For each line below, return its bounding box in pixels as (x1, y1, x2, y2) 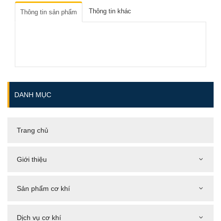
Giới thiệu (17, 155, 47, 163)
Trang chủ (17, 126, 48, 134)
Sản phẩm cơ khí (17, 184, 70, 192)
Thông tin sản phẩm (20, 8, 77, 16)
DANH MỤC (14, 90, 51, 99)
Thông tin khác (89, 7, 131, 15)
